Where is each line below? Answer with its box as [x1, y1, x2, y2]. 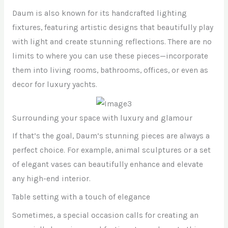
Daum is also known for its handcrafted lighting [12, 9, 187, 18]
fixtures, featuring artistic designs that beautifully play [12, 23, 213, 33]
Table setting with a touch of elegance [12, 192, 150, 202]
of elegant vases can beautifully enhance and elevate [12, 160, 203, 169]
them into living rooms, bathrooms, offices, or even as [12, 66, 208, 75]
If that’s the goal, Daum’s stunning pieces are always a [12, 131, 210, 141]
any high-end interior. [12, 174, 91, 184]
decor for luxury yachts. [12, 80, 97, 90]
